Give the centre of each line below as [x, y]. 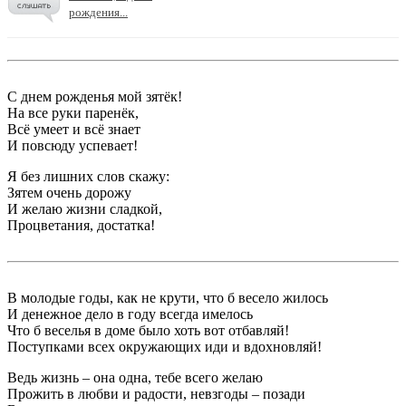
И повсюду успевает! [72, 145]
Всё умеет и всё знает [74, 129]
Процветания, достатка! [81, 225]
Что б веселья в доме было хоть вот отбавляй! [148, 330]
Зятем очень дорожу [69, 192]
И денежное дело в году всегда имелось [130, 314]
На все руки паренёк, [73, 112]
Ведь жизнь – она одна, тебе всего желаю [135, 377]
